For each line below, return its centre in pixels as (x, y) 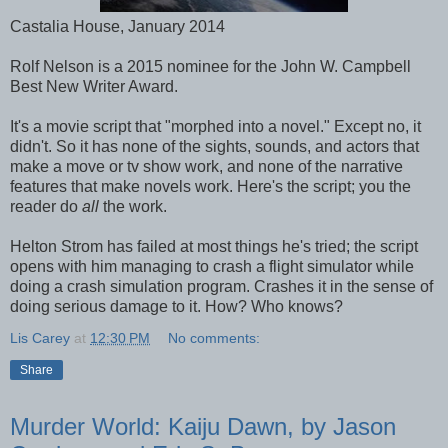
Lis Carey (40, 337)
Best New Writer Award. (94, 86)
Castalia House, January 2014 (117, 26)
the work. (135, 206)
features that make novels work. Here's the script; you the (210, 186)
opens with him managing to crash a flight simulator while (212, 266)
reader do (46, 206)
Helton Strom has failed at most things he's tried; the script (214, 246)
